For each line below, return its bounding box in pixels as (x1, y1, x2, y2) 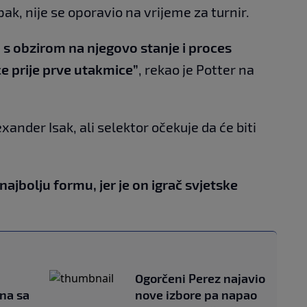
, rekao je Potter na (138, 60, 254, 77)
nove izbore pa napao (135, 286, 257, 302)
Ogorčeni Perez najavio (135, 270, 265, 286)
